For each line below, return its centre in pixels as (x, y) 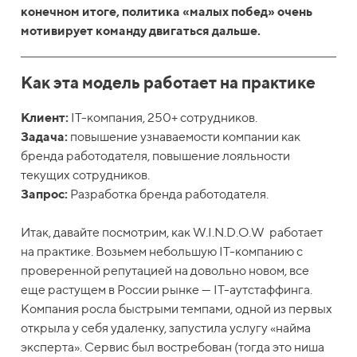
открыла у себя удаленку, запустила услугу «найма (166, 328)
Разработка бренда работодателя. (169, 194)
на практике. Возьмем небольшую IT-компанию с (162, 252)
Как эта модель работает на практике (169, 83)
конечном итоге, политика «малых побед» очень (167, 12)
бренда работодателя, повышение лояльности (156, 156)
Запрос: (45, 194)
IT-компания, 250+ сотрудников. (163, 118)
